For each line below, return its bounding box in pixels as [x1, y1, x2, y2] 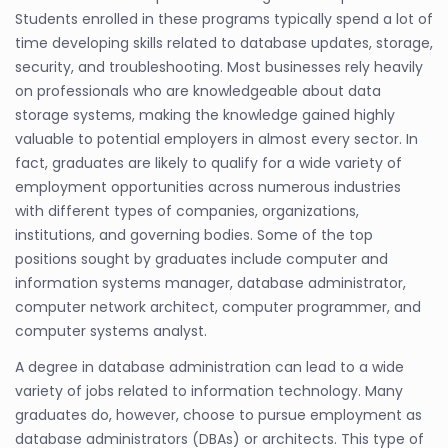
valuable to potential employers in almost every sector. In [15, 128, 418, 149]
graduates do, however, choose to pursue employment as [15, 404, 422, 425]
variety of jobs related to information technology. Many [15, 380, 403, 401]
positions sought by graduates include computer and [15, 248, 388, 269]
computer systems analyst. [15, 320, 207, 341]
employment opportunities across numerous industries [15, 176, 401, 197]
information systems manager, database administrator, [15, 272, 406, 293]
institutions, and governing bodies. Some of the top [15, 224, 373, 245]
